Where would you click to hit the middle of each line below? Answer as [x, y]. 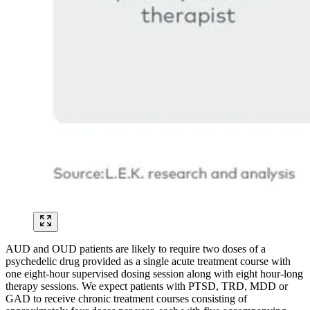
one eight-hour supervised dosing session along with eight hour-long [154, 273]
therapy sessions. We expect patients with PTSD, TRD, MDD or [147, 286]
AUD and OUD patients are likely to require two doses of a [136, 248]
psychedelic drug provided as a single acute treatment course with [148, 261]
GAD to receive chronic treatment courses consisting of [126, 298]
